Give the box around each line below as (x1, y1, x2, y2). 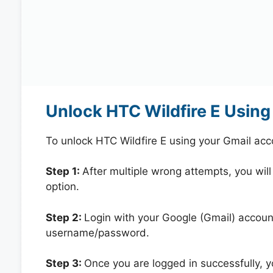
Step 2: (45, 211, 84, 224)
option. (45, 180, 79, 193)
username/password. (45, 226, 149, 239)
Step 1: (45, 165, 82, 177)
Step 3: (45, 257, 84, 269)
